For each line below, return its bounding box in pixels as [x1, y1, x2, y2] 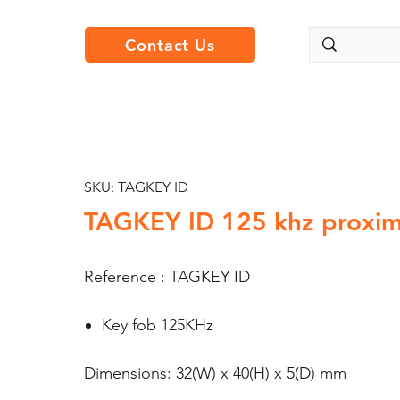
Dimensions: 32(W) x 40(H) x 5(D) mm [83, 363, 346, 383]
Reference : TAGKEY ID [83, 267, 250, 287]
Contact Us [125, 34, 215, 55]
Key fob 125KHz [101, 315, 213, 335]
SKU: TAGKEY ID [83, 179, 188, 196]
